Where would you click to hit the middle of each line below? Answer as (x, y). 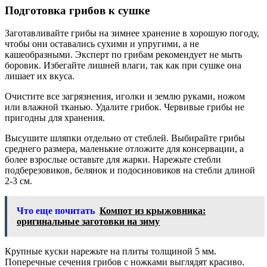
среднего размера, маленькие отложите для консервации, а (124, 149)
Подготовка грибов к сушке (77, 10)
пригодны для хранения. (55, 118)
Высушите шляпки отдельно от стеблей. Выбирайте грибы (125, 138)
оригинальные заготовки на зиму (88, 222)
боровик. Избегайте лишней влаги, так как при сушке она (123, 66)
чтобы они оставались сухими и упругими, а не (102, 44)
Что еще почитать (56, 211)
